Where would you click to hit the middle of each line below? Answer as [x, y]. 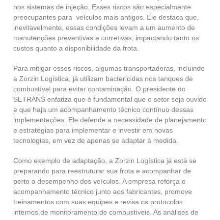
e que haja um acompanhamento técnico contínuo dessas [103, 110]
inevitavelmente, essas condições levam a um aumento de [104, 28]
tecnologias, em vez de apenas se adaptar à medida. [96, 141]
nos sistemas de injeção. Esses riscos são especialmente [102, 7]
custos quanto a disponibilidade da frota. [76, 48]
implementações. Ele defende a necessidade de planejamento [110, 120]
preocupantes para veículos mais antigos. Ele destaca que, [106, 17]
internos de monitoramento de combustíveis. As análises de [106, 212]
